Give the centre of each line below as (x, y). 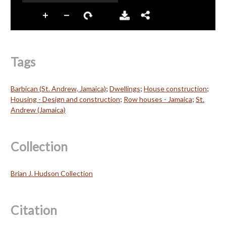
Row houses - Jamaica (158, 99)
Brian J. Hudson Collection (52, 173)
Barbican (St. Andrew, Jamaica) (58, 88)
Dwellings (125, 88)
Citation (34, 210)
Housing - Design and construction (65, 99)
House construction (175, 88)
